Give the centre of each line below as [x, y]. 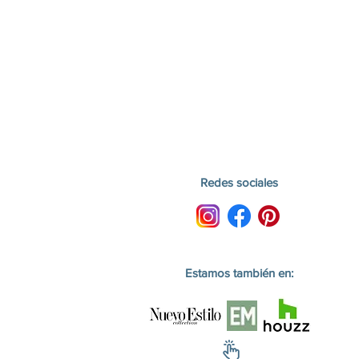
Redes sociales [239, 182]
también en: [263, 273]
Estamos [209, 273]
